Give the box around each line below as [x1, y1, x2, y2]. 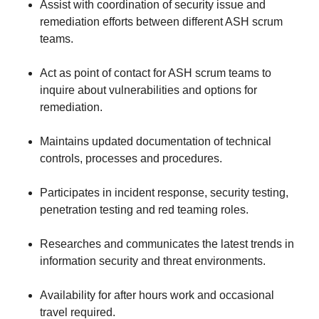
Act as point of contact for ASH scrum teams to [40, 67, 271, 79]
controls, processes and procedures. [40, 152, 222, 164]
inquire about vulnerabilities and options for [40, 84, 257, 96]
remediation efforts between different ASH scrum [40, 16, 283, 28]
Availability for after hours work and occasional [40, 289, 274, 301]
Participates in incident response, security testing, [40, 187, 288, 199]
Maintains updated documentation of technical [40, 135, 271, 147]
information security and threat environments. [40, 255, 266, 267]
